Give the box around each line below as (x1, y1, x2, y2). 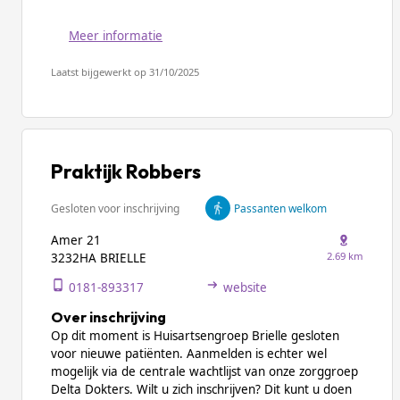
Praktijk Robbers (51, 159, 201, 184)
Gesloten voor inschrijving (51, 200, 179, 216)
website (223, 279, 267, 296)
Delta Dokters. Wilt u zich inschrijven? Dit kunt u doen (51, 381, 352, 397)
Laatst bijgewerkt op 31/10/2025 (51, 65, 199, 79)
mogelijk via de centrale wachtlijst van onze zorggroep (51, 363, 358, 379)
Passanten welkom (234, 200, 327, 216)
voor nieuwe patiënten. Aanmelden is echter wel (51, 346, 327, 362)
